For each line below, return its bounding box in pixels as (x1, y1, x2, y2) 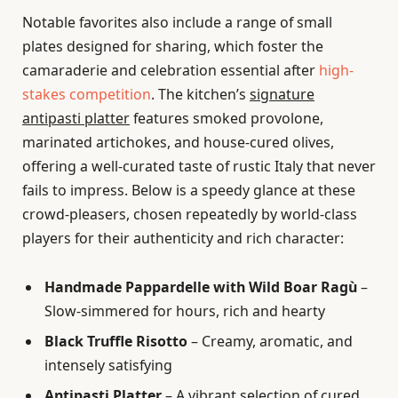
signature (250, 84, 314, 105)
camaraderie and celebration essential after (22, 60, 319, 81)
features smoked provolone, (130, 108, 323, 129)
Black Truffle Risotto (44, 331, 187, 352)
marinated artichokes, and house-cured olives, (22, 132, 334, 153)
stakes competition (22, 84, 151, 105)
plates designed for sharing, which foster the (22, 36, 323, 57)
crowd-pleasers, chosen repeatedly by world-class (22, 204, 357, 225)
